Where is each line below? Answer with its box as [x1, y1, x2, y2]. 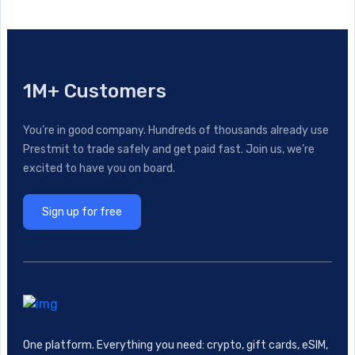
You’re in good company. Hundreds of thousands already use [23, 123, 329, 137]
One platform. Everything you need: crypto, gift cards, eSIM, [23, 338, 328, 352]
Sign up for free [42, 204, 122, 219]
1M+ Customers [23, 79, 166, 102]
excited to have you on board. [23, 161, 175, 175]
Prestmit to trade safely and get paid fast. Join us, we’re [23, 142, 315, 156]
